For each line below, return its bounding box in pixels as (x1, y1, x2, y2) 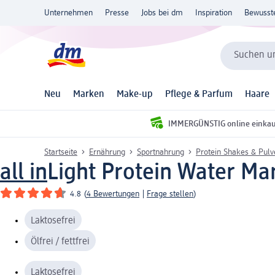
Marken (73, 90, 104, 100)
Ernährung (89, 147, 125, 157)
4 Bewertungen (87, 189, 139, 198)
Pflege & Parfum (165, 90, 233, 100)
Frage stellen (147, 189, 193, 198)
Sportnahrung (137, 147, 184, 157)
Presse (105, 9, 129, 17)
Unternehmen (44, 9, 93, 17)
